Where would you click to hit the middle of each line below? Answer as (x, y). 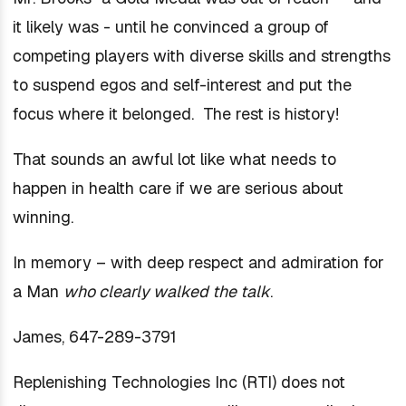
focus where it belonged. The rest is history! (178, 114)
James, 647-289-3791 (94, 337)
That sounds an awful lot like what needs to (174, 159)
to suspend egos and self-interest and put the (182, 85)
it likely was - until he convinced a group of (170, 27)
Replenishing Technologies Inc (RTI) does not (179, 382)
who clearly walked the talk (166, 291)
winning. (45, 217)
